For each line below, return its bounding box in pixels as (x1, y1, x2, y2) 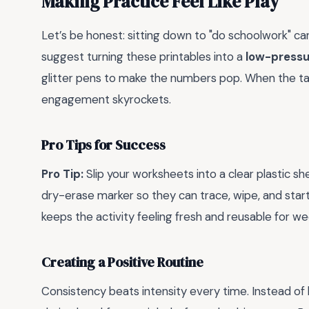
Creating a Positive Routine (41, 252, 203, 272)
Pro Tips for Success (41, 135, 166, 154)
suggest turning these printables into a (41, 48, 246, 64)
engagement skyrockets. (41, 91, 171, 107)
